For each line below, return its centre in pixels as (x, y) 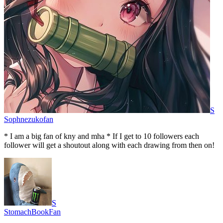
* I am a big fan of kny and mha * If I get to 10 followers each (102, 136)
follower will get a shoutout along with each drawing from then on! (109, 145)
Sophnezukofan (29, 119)
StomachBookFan (32, 212)
